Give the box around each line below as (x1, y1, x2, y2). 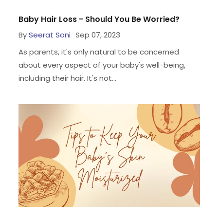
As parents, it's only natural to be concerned (18, 47, 179, 57)
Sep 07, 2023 (75, 30, 120, 40)
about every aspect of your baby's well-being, (18, 60, 185, 71)
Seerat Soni (28, 30, 71, 40)
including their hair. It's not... (18, 73, 116, 84)
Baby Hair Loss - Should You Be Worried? (18, 14, 180, 25)
